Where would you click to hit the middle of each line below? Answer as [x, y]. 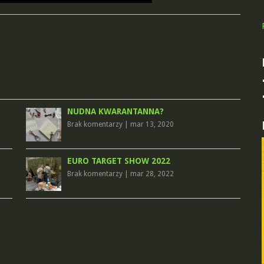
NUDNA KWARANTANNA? [115, 111]
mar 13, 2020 [152, 124]
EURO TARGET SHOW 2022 [118, 161]
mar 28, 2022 [152, 174]
